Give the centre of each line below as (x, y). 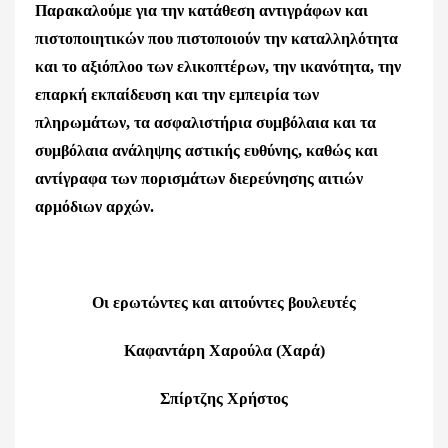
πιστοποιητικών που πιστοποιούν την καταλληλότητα (216, 38)
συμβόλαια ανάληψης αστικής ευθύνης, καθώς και (206, 150)
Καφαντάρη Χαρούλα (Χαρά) (224, 350)
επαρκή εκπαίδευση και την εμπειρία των (177, 94)
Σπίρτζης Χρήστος (224, 398)
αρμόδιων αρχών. (94, 206)
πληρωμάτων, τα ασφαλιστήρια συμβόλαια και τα (205, 122)
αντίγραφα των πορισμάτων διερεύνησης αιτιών (199, 178)
